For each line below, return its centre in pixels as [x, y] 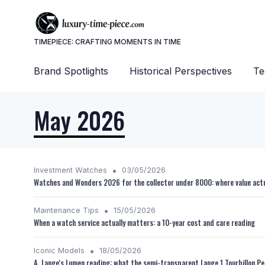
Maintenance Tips [66, 210]
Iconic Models [59, 251]
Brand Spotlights [71, 71]
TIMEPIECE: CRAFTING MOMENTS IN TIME [107, 42]
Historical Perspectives [181, 71]
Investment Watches [70, 170]
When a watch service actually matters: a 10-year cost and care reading [144, 223]
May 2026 [79, 120]
